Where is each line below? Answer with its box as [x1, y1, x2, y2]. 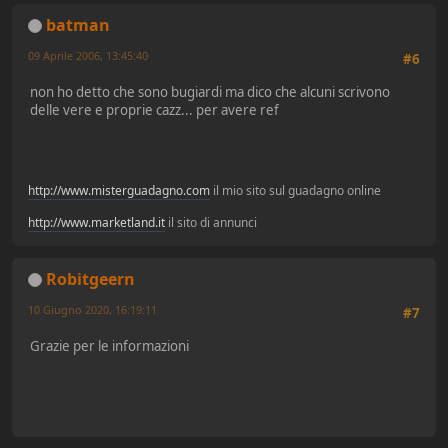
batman [46, 13, 110, 36]
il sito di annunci [165, 213, 257, 231]
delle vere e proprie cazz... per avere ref [30, 100, 279, 119]
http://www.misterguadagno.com [28, 181, 210, 199]
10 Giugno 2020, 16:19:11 [28, 301, 157, 317]
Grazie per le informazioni [30, 336, 189, 355]
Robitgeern [46, 267, 135, 290]
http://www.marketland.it [28, 213, 165, 231]
